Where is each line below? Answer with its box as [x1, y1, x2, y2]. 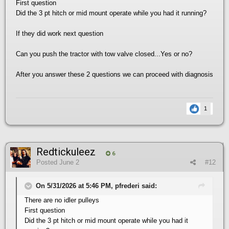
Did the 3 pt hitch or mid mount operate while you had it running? [16, 9, 207, 17]
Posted [36, 158, 59, 166]
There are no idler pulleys [25, 196, 99, 204]
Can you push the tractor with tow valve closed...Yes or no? [16, 50, 192, 58]
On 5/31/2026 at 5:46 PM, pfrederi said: [36, 181, 157, 190]
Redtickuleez [36, 145, 96, 158]
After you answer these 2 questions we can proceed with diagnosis [16, 70, 213, 78]
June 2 [59, 158, 79, 166]
